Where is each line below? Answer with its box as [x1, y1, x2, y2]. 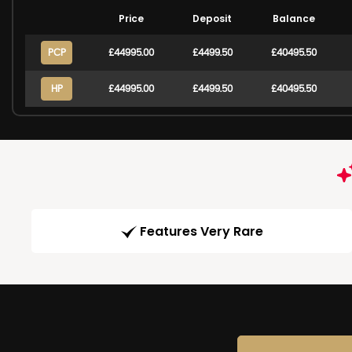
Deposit [192, 12, 232, 25]
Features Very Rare [139, 222, 263, 241]
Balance [272, 12, 315, 25]
